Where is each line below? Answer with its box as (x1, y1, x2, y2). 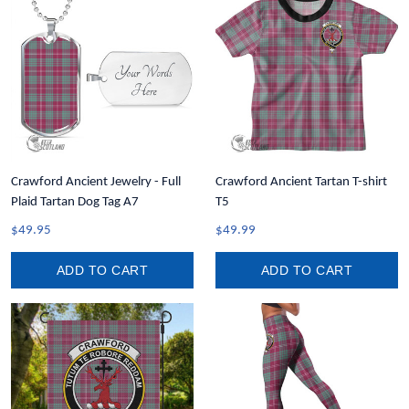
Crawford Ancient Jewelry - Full (11, 175, 181, 189)
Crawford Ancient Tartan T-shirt (215, 175, 387, 189)
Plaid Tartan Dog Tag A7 (11, 195, 139, 209)
